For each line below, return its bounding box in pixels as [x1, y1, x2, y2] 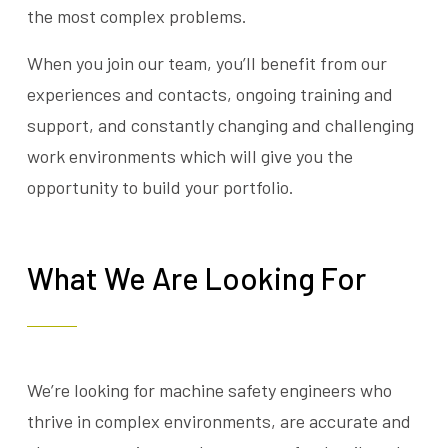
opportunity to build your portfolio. [26, 175, 294, 198]
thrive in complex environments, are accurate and [26, 409, 411, 432]
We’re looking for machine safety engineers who [26, 378, 392, 401]
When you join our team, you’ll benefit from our [26, 51, 387, 74]
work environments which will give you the [26, 144, 353, 167]
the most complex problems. [26, 4, 247, 27]
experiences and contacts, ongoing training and [26, 82, 393, 105]
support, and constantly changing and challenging [26, 113, 414, 136]
